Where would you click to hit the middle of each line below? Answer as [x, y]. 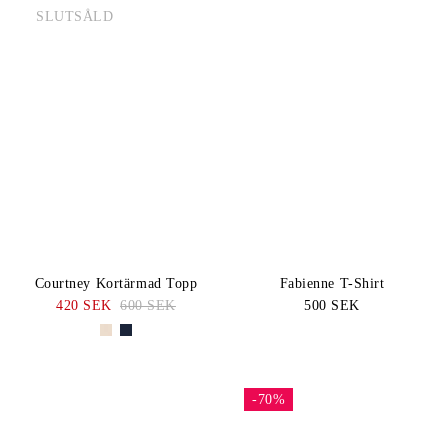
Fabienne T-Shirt [332, 284]
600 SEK [148, 306]
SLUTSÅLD [75, 17]
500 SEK [332, 306]
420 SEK [84, 306]
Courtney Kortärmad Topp [116, 284]
